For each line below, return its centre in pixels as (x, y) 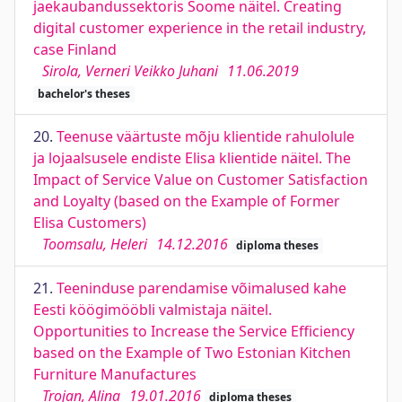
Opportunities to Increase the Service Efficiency (194, 331)
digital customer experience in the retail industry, (200, 28)
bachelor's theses (83, 94)
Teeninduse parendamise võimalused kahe (201, 288)
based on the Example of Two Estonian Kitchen (192, 353)
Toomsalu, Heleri (95, 244)
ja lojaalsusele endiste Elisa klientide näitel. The (192, 158)
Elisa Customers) (90, 223)
